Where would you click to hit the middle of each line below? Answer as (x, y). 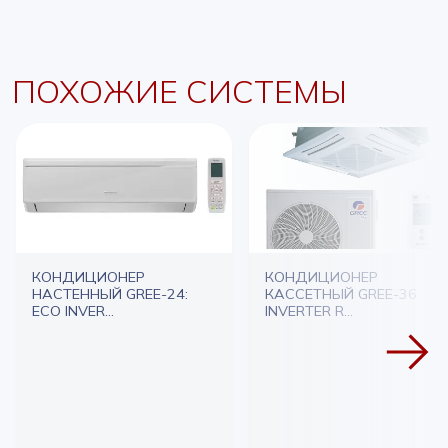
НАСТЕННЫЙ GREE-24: (110, 294)
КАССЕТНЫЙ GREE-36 (341, 294)
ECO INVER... (73, 311)
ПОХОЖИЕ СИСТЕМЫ (179, 91)
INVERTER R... (309, 311)
